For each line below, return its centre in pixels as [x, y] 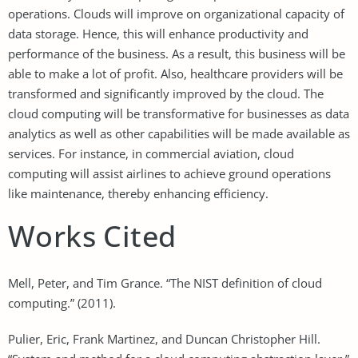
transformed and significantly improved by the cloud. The [166, 93]
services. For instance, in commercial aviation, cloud [151, 153]
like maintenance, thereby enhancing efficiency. [138, 193]
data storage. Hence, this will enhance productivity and [158, 33]
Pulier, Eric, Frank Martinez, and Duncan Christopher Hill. [164, 338]
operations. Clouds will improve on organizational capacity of [176, 13]
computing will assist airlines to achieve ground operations [169, 173]
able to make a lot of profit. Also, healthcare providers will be [175, 73]
